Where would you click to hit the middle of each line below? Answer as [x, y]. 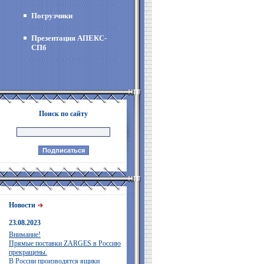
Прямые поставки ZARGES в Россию [65, 243]
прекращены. [28, 252]
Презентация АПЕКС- [69, 38]
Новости [23, 205]
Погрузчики [52, 16]
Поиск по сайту [63, 114]
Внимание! [25, 235]
